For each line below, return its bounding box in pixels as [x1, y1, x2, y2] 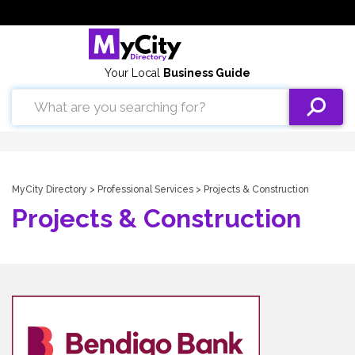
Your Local [105, 67, 163, 79]
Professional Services [97, 184, 193, 195]
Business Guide [163, 67, 250, 79]
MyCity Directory [12, 184, 87, 195]
